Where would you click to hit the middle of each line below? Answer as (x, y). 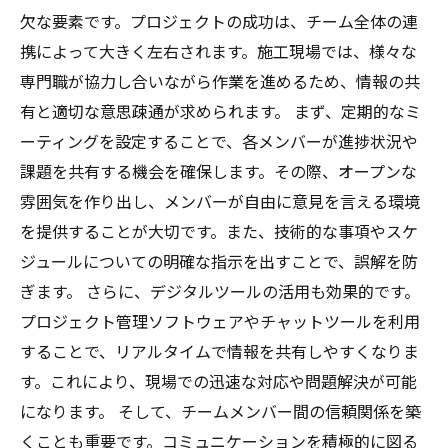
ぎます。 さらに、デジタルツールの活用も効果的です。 (220, 292)
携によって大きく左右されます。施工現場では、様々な (218, 52)
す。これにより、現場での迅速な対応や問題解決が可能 (218, 382)
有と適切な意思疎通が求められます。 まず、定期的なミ (220, 112)
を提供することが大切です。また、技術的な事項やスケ (219, 232)
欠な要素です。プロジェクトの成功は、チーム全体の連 (219, 22)
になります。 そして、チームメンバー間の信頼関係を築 (220, 412)
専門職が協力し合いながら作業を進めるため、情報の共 (220, 82)
